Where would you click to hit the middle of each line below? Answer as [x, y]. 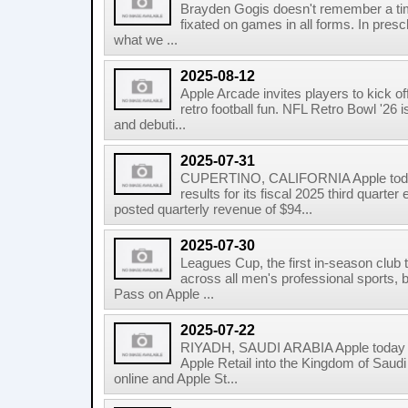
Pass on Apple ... [164, 294]
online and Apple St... [176, 379]
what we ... [146, 40]
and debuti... [150, 125]
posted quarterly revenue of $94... [213, 209]
